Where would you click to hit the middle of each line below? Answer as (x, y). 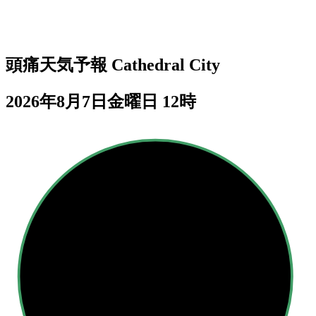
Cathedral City (166, 65)
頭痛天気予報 (59, 65)
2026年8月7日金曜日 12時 (101, 101)
